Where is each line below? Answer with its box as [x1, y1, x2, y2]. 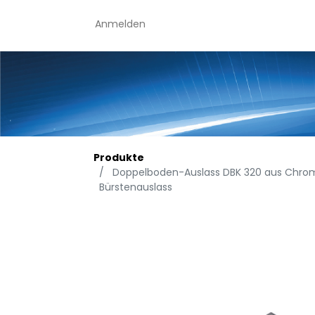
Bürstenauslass [99, 179, 172, 194]
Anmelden [95, 17, 146, 31]
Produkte [94, 150, 144, 165]
